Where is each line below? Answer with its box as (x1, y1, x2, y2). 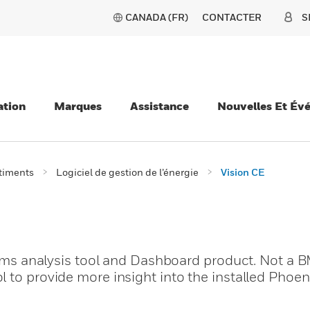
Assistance (130, 99, 189, 113)
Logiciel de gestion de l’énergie (56, 166, 199, 178)
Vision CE (221, 166, 264, 178)
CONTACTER (202, 11, 262, 23)
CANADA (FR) (125, 11, 188, 23)
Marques (54, 99, 102, 113)
